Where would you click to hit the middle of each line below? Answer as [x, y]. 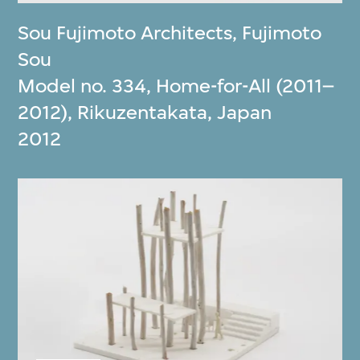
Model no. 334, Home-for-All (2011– [176, 86]
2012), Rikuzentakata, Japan [145, 113]
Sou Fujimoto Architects [125, 33]
